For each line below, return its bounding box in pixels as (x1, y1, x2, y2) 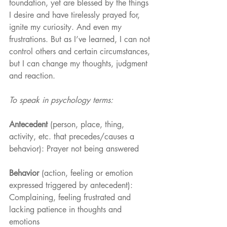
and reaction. (9, 70, 58, 82)
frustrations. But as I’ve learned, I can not (9, 34, 153, 45)
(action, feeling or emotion (42, 168, 135, 179)
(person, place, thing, (48, 119, 127, 130)
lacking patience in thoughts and (9, 204, 124, 215)
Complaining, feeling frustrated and (9, 192, 133, 203)
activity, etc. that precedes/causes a (9, 131, 137, 142)
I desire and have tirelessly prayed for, (9, 10, 142, 21)
